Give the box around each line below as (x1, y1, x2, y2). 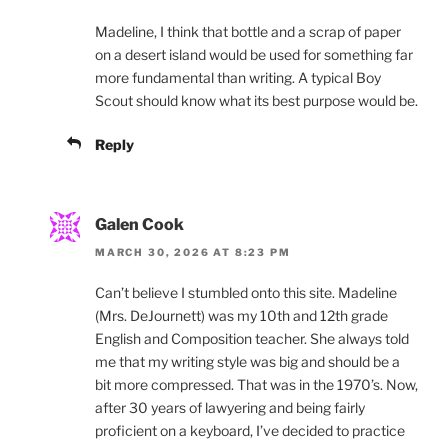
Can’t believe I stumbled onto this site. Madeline (95, 284, 397, 302)
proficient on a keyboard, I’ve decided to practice (95, 422, 405, 440)
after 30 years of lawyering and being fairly (95, 399, 365, 417)
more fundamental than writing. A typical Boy (95, 68, 381, 86)
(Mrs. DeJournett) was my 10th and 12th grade (95, 307, 388, 325)
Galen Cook (95, 214, 184, 234)
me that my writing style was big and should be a (95, 353, 400, 371)
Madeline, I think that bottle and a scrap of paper (95, 22, 401, 40)
